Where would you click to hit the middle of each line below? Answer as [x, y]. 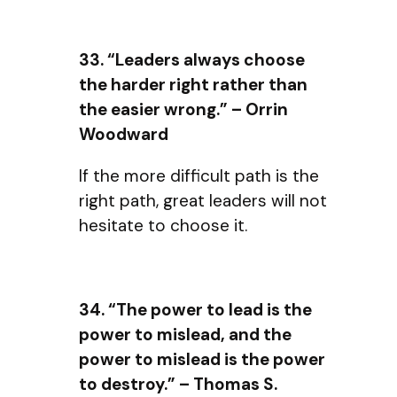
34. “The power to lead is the [195, 309]
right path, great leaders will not [203, 201]
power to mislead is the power [202, 359]
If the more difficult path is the [199, 176]
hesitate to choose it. [163, 226]
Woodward [124, 134]
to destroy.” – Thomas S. [178, 384]
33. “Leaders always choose [192, 59]
